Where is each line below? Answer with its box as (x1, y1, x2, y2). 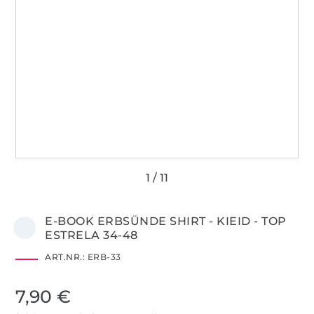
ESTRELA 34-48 (45, 228, 138, 242)
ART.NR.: (45, 251, 86, 262)
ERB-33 (85, 251, 121, 262)
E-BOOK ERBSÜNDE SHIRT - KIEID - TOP (45, 214, 287, 228)
